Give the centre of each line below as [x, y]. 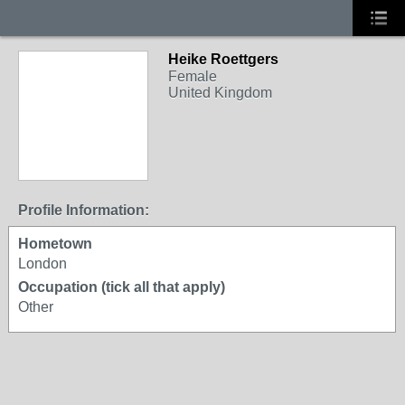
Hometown [55, 244]
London [42, 264]
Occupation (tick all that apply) [122, 287]
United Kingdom [220, 93]
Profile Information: [84, 210]
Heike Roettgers [223, 59]
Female [193, 76]
